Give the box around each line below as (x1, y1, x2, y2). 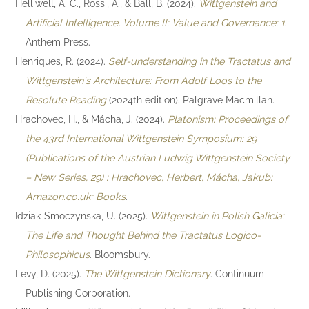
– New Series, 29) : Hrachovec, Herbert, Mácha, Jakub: (25, 171, 272, 183)
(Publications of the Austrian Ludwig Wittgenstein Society (25, 152, 290, 164)
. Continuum (210, 268, 265, 280)
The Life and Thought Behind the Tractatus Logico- (25, 229, 261, 241)
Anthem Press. (25, 36, 90, 48)
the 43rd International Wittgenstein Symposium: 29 (25, 132, 257, 145)
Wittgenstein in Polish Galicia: (150, 210, 285, 222)
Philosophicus (25, 248, 90, 261)
